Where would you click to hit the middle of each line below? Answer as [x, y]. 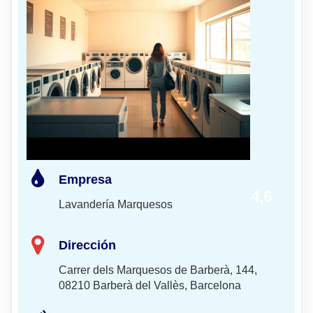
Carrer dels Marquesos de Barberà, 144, [158, 270]
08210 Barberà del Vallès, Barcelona [150, 285]
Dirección [87, 245]
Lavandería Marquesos [116, 204]
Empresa [85, 180]
